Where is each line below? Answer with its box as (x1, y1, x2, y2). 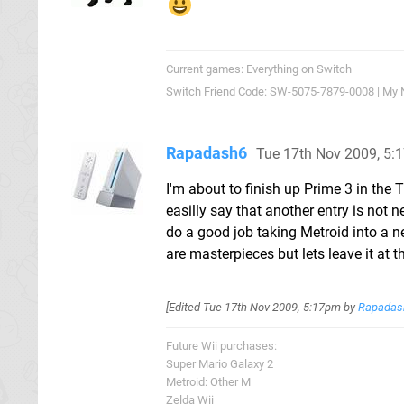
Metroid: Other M (166, 374, 251, 389)
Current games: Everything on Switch (166, 61, 352, 76)
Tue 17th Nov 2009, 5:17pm (203, 299, 341, 314)
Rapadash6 (166, 142, 247, 162)
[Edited (166, 299, 203, 314)
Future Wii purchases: (166, 338, 277, 353)
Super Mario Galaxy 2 (166, 356, 273, 371)
